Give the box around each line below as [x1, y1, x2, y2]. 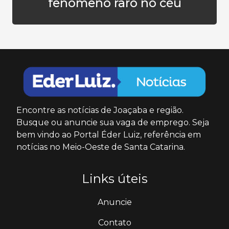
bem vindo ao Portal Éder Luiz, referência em [16, 130, 201, 140]
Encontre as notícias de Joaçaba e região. [16, 105, 184, 116]
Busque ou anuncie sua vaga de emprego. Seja [16, 118, 209, 128]
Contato [98, 218, 131, 228]
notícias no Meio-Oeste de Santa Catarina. [16, 142, 185, 152]
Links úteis [81, 171, 148, 187]
